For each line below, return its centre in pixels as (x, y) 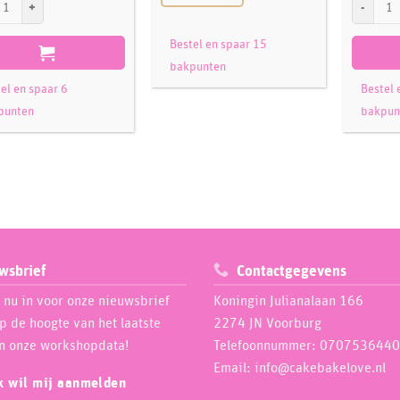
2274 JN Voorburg (267, 323)
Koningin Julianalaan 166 (288, 301)
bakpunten (197, 67)
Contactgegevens (291, 272)
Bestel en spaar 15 (218, 45)
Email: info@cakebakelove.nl (300, 368)
